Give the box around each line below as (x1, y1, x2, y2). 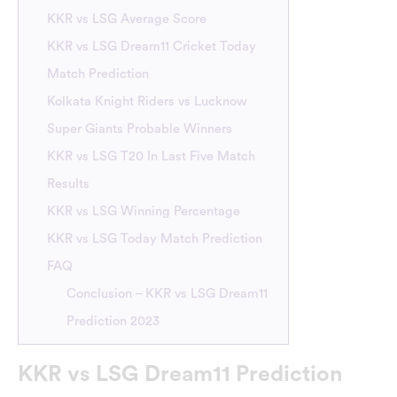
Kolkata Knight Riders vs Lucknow (47, 94, 248, 108)
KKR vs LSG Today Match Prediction (47, 231, 263, 245)
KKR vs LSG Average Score (47, 12, 207, 26)
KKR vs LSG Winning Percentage (47, 204, 241, 218)
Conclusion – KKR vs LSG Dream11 (66, 286, 269, 300)
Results (47, 176, 90, 191)
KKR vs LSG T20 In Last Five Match (47, 149, 256, 163)
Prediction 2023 (66, 314, 160, 328)
